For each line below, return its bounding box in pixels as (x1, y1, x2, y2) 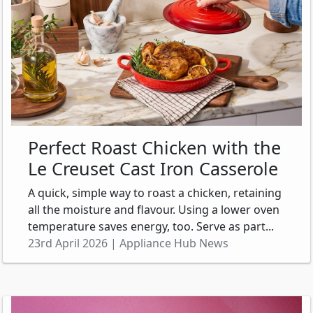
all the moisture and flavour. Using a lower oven (28, 202, 279, 218)
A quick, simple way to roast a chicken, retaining (28, 185, 282, 201)
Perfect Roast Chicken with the (28, 136, 281, 160)
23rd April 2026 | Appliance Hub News (28, 235, 228, 252)
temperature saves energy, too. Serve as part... (28, 219, 274, 235)
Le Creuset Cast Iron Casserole (28, 156, 278, 181)
